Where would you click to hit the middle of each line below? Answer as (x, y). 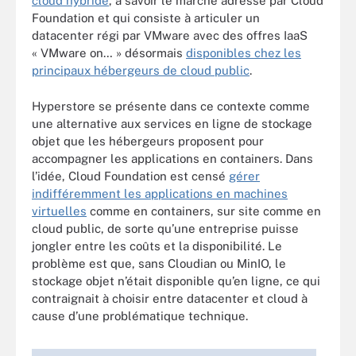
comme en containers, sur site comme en (204, 211)
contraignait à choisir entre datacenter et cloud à (170, 298)
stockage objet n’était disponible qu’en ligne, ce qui (176, 281)
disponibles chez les (244, 53)
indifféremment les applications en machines (160, 193)
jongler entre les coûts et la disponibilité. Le (157, 246)
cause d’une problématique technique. (140, 315)
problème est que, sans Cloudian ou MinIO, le (159, 263)
